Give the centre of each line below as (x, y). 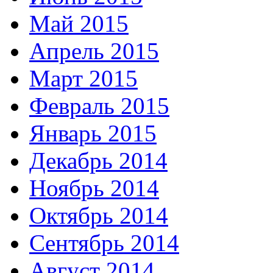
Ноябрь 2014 (94, 188)
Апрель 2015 (94, 51)
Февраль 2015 (99, 106)
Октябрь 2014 (99, 216)
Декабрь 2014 (98, 161)
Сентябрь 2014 (104, 243)
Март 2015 (83, 79)
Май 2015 (79, 24)
